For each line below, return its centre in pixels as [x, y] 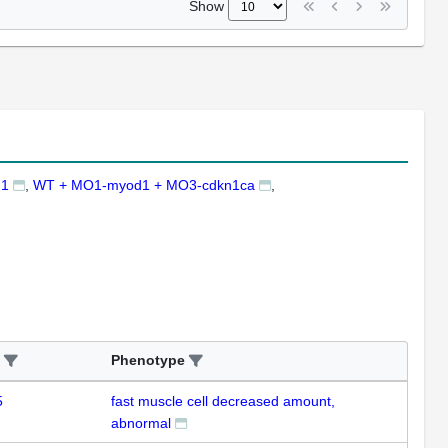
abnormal [141, 422]
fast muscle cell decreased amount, [223, 400]
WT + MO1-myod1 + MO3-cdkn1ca [144, 184]
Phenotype [148, 359]
